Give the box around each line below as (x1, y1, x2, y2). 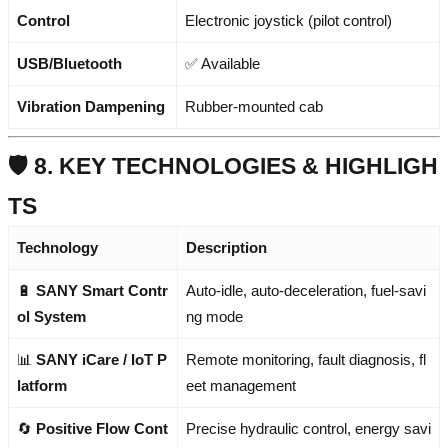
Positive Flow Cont (36, 419, 168, 437)
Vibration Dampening (17, 97, 165, 115)
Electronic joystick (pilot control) (185, 11, 392, 29)
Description (186, 238, 267, 256)
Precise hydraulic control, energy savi (186, 419, 431, 437)
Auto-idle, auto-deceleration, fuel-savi (186, 281, 426, 299)
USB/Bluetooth (17, 54, 122, 72)
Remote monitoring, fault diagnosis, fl (186, 350, 426, 368)
